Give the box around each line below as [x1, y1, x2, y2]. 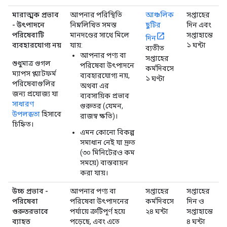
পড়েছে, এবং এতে [70, 217, 120, 225]
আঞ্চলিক [145, 10, 174, 19]
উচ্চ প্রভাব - [12, 186, 48, 195]
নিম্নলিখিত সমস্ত [70, 20, 117, 29]
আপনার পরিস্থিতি [70, 10, 122, 19]
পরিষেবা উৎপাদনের [70, 197, 129, 205]
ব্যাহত [12, 217, 30, 225]
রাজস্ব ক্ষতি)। [80, 111, 118, 120]
